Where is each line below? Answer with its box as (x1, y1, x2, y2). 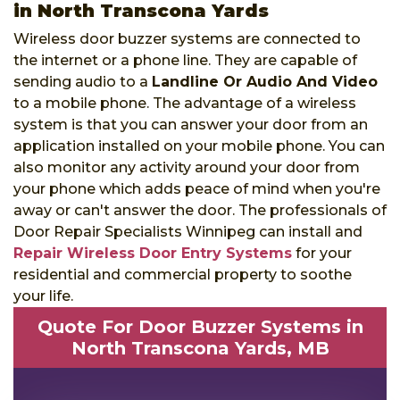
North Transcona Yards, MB (71, 337, 329, 359)
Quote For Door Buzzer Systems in (37, 315, 363, 337)
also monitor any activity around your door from (13, 158, 360, 176)
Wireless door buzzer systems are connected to (13, 29, 361, 47)
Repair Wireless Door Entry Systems (13, 244, 292, 262)
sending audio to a (13, 72, 152, 90)
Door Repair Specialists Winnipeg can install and (13, 222, 362, 240)
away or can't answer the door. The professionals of (13, 201, 387, 219)
